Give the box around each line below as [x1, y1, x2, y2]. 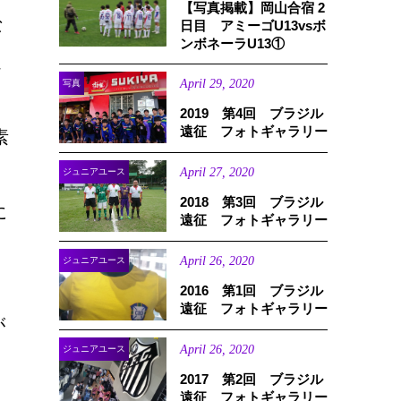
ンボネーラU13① [180, 36, 285, 51]
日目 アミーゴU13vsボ [180, 18, 326, 33]
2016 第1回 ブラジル [180, 283, 323, 298]
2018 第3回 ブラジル [180, 194, 323, 209]
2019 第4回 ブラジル [180, 106, 323, 121]
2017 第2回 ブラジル [180, 371, 323, 387]
